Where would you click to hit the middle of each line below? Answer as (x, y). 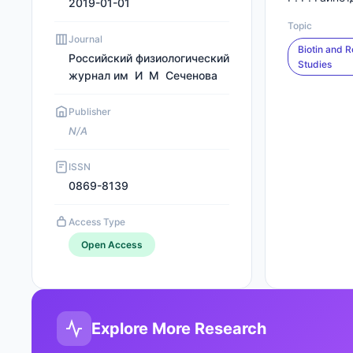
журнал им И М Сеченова (143, 75)
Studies (315, 64)
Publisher (90, 111)
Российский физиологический (149, 58)
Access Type (97, 222)
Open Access (112, 245)
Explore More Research (179, 329)
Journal (85, 39)
